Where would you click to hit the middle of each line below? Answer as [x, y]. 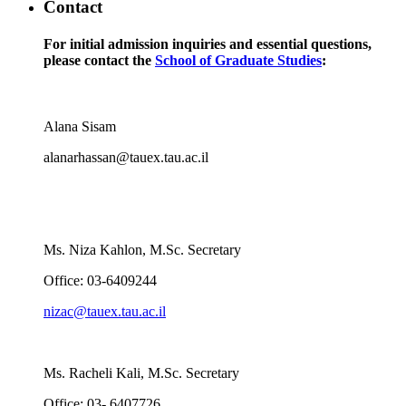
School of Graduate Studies [238, 60]
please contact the [99, 60]
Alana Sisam [80, 127]
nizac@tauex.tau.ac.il [105, 312]
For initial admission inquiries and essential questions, [208, 43]
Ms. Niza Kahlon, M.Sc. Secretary [142, 250]
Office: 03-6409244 [100, 281]
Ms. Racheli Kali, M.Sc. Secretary [141, 373]
